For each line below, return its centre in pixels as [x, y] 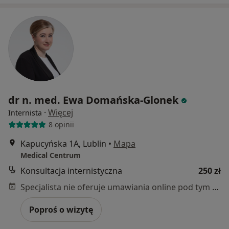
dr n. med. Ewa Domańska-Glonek [93, 100]
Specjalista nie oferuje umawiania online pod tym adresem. [215, 187]
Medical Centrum [51, 155]
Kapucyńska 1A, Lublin [63, 143]
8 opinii [61, 125]
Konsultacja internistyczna [71, 170]
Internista [25, 112]
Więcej [61, 112]
